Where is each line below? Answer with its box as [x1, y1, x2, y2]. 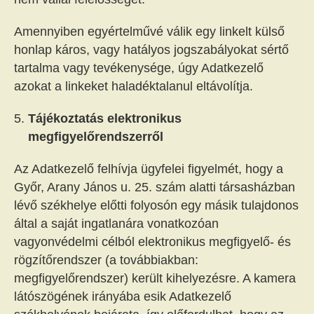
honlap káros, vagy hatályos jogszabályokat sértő [14, 43, 289, 57]
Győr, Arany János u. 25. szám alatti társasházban [14, 180, 295, 194]
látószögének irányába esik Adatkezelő [14, 289, 231, 303]
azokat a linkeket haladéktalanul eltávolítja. [14, 79, 253, 93]
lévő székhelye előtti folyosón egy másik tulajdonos [14, 198, 299, 212]
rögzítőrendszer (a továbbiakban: [14, 253, 198, 267]
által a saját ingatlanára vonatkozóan [14, 217, 219, 231]
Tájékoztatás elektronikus [28, 111, 182, 125]
